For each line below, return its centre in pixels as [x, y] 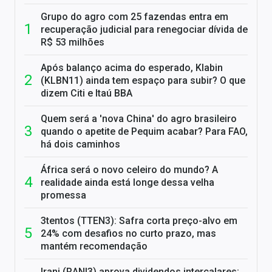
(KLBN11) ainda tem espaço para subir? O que [143, 81]
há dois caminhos [80, 144]
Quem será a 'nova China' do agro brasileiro [139, 119]
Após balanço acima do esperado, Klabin [132, 68]
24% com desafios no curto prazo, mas [128, 234]
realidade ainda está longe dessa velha [127, 183]
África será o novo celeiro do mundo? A [129, 170]
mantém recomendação [94, 246]
